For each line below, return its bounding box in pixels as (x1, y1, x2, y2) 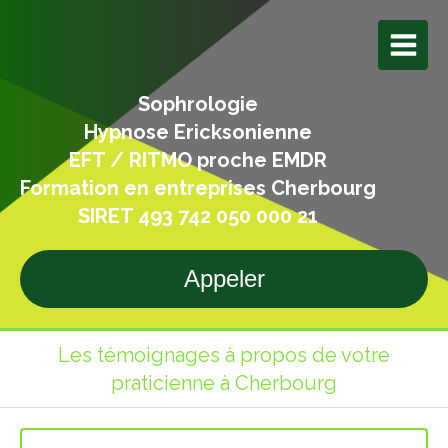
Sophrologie (138, 92, 258, 116)
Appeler (183, 265, 265, 292)
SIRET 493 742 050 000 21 (78, 204, 318, 228)
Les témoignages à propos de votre (58, 343, 390, 367)
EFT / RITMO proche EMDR (69, 148, 327, 172)
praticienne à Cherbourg (111, 371, 337, 395)
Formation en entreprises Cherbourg (20, 176, 376, 200)
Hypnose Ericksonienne (84, 120, 312, 144)
